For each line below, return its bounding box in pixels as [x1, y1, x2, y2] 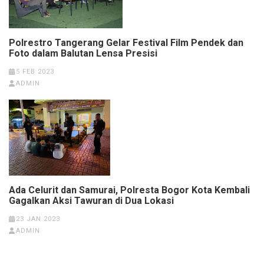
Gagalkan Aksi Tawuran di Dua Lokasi [9, 195, 174, 207]
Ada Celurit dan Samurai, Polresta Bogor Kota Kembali [9, 184, 250, 196]
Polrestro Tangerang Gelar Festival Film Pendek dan [9, 37, 243, 49]
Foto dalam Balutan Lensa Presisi [9, 48, 157, 60]
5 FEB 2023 [15, 68, 54, 76]
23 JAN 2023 [15, 215, 60, 223]
